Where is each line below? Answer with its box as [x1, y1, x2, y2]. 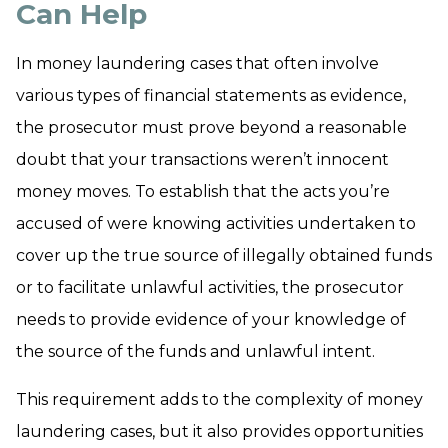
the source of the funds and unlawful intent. [16, 342, 375, 361]
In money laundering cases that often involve [16, 54, 379, 73]
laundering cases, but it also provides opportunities [16, 422, 423, 441]
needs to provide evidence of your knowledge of [16, 310, 406, 329]
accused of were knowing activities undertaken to [16, 214, 416, 233]
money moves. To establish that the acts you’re [16, 182, 390, 201]
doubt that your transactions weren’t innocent [16, 150, 389, 169]
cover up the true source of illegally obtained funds [16, 246, 432, 265]
